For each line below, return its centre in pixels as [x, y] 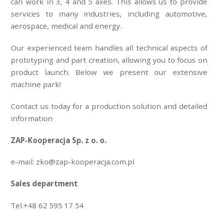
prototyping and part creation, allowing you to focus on [109, 60]
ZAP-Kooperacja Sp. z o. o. [59, 140]
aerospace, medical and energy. [66, 26]
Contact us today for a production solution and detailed [109, 106]
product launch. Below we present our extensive [109, 72]
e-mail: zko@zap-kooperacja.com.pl [73, 162]
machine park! [36, 84]
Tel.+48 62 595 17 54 [47, 205]
